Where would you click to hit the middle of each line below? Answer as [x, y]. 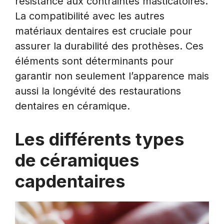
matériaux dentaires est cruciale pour [103, 31]
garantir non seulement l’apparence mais [112, 76]
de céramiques [77, 160]
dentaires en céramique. [72, 106]
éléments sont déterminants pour [94, 61]
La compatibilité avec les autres [90, 16]
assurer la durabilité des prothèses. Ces [109, 46]
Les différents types [100, 139]
